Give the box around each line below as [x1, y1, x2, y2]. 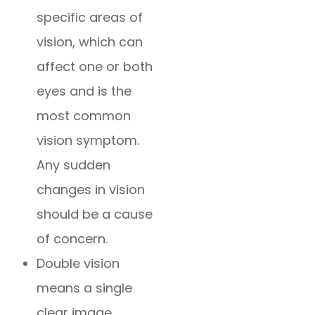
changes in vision [37, 181, 146, 199]
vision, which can [37, 33, 143, 51]
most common [37, 107, 131, 125]
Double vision [37, 255, 120, 273]
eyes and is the [37, 82, 132, 101]
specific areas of [37, 8, 143, 27]
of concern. [37, 230, 108, 248]
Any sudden [37, 156, 111, 174]
